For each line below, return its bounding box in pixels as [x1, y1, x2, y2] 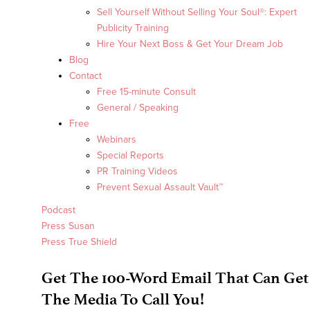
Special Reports [97, 149, 164, 161]
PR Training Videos [97, 165, 178, 177]
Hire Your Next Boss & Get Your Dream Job [97, 37, 283, 50]
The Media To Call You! [42, 289, 204, 309]
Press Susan [42, 219, 95, 232]
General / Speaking [97, 101, 179, 113]
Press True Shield [42, 235, 117, 248]
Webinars [97, 133, 136, 145]
